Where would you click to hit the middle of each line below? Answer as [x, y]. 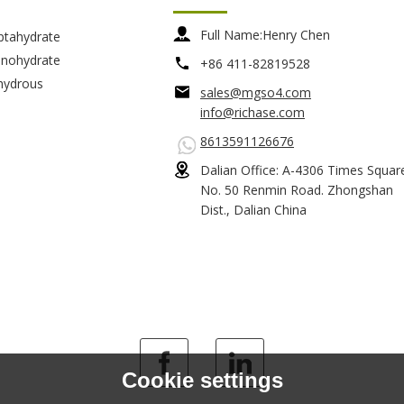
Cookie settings [202, 381]
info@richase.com [252, 113]
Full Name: [231, 35]
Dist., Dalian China [253, 210]
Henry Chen [296, 35]
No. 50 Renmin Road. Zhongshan [297, 190]
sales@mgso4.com [256, 93]
